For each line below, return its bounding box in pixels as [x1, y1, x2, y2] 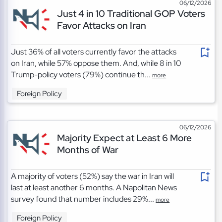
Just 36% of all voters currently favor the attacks [11, 47, 177, 57]
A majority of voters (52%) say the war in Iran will [11, 171, 174, 182]
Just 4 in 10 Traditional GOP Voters [56, 7, 205, 20]
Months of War [56, 143, 118, 157]
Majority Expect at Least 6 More [56, 131, 192, 145]
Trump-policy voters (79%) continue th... [11, 69, 153, 80]
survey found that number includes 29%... [11, 194, 156, 205]
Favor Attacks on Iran [56, 19, 146, 32]
